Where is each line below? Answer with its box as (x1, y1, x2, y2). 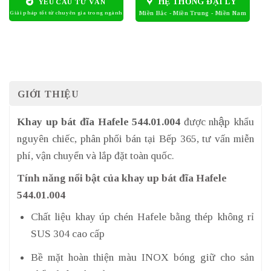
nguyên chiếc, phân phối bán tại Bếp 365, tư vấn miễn (17, 132, 254, 145)
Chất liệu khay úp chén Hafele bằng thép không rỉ (30, 211, 254, 223)
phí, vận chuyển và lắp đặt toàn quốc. (17, 149, 174, 162)
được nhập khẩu (180, 115, 254, 128)
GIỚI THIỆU (18, 88, 79, 99)
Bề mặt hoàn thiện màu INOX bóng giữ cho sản (30, 250, 254, 263)
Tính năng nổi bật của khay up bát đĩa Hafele (17, 171, 227, 184)
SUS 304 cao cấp (30, 227, 105, 240)
